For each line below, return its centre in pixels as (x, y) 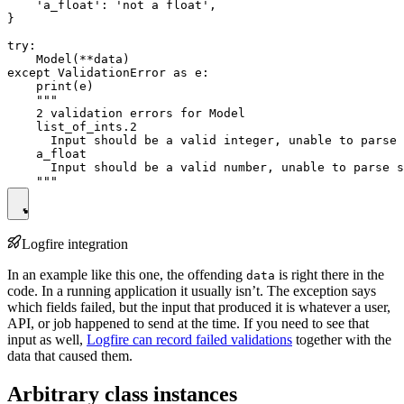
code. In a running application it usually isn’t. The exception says (192, 290)
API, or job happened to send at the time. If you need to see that (188, 323)
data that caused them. (70, 355)
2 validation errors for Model (126, 113)
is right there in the (330, 274)
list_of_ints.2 (72, 126)
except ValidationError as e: (108, 72)
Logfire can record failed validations (189, 339)
